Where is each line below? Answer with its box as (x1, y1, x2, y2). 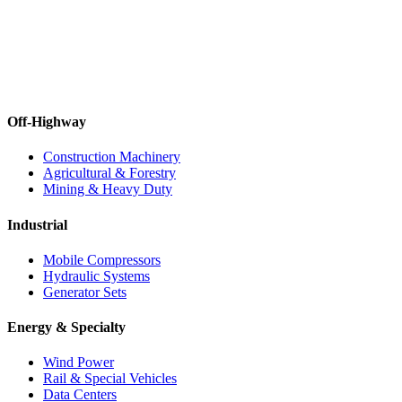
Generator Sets (43, 284, 127, 300)
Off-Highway (7, 114, 86, 130)
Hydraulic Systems (43, 267, 150, 284)
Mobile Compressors (43, 251, 161, 267)
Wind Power (43, 354, 114, 371)
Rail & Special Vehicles (43, 371, 177, 387)
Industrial (7, 216, 67, 232)
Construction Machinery (43, 149, 180, 165)
